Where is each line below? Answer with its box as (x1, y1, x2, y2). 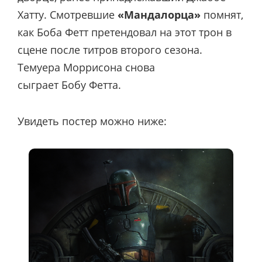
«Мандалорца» (118, 7, 201, 22)
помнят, (201, 7, 243, 22)
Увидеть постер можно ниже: (18, 113, 167, 128)
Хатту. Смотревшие (18, 7, 118, 22)
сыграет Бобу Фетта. (18, 77, 121, 92)
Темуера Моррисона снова (18, 60, 155, 74)
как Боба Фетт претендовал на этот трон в (18, 25, 232, 39)
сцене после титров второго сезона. (18, 42, 202, 57)
